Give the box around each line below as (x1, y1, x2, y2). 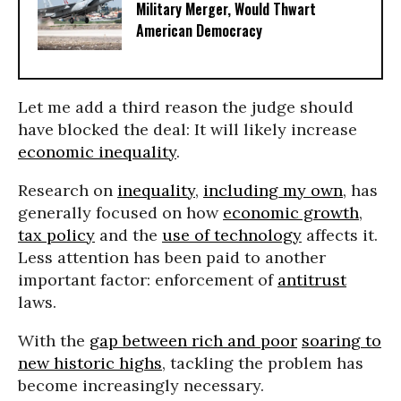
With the (18, 330, 90, 351)
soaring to (302, 330, 381, 351)
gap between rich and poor (90, 330, 297, 351)
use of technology (162, 225, 302, 245)
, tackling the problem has (162, 353, 363, 373)
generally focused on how (18, 202, 223, 223)
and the (95, 225, 162, 245)
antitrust (277, 269, 346, 290)
